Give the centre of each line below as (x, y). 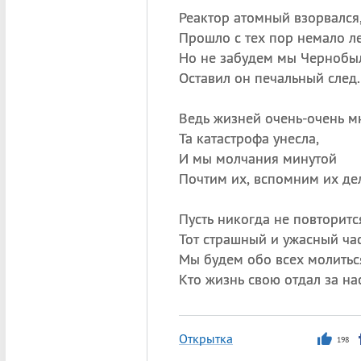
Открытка (205, 338)
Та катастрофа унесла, (249, 138)
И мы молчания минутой (257, 158)
